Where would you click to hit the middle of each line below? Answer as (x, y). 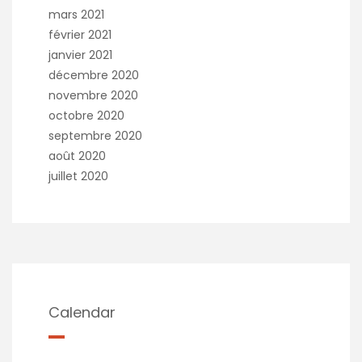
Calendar (82, 313)
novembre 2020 (93, 96)
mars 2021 (76, 15)
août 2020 (77, 156)
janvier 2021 (80, 55)
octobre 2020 (86, 116)
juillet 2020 (78, 177)
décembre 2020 (94, 76)
